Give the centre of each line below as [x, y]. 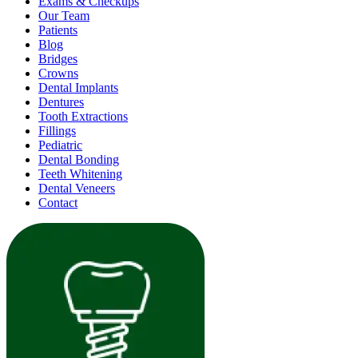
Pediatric [60, 145]
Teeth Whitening [80, 174]
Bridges [58, 59]
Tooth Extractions [83, 116]
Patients [58, 30]
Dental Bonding [79, 159]
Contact [58, 203]
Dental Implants [78, 88]
